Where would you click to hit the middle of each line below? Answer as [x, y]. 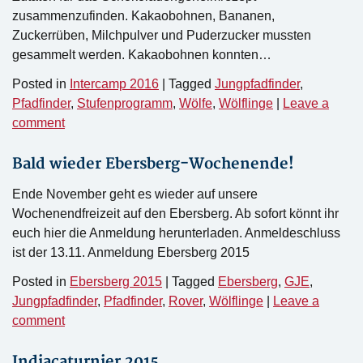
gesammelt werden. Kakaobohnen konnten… [142, 55]
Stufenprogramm [125, 103]
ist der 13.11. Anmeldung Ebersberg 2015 [131, 252]
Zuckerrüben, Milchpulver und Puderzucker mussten [162, 35]
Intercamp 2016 [114, 84]
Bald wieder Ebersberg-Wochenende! [153, 164]
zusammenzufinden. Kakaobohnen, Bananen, [143, 16]
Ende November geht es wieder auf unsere [135, 194]
